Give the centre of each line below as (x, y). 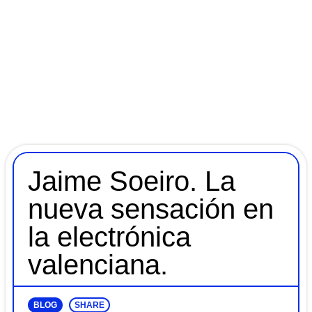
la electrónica (109, 237)
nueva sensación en (151, 209)
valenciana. (98, 265)
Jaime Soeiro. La (132, 181)
